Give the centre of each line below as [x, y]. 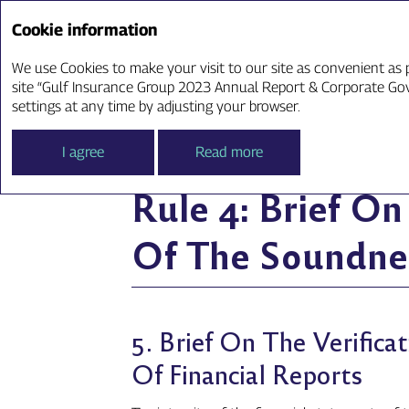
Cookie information [84, 30]
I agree [83, 152]
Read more [229, 152]
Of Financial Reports [247, 373]
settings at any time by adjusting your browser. [156, 106]
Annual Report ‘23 [134, 31]
